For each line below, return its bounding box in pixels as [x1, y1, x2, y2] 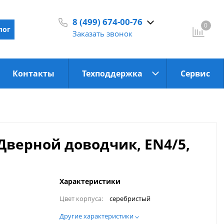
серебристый [109, 194, 150, 203]
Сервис [180, 67, 210, 79]
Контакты [12, 67, 54, 79]
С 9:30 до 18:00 [82, 43, 134, 52]
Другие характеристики [59, 212, 135, 221]
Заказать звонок [72, 28, 132, 39]
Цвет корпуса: [59, 194, 103, 203]
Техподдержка [82, 67, 143, 79]
